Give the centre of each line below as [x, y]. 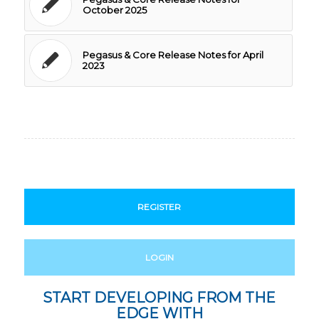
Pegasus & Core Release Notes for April [173, 54]
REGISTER [159, 206]
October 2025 [114, 10]
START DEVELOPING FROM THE [159, 297]
